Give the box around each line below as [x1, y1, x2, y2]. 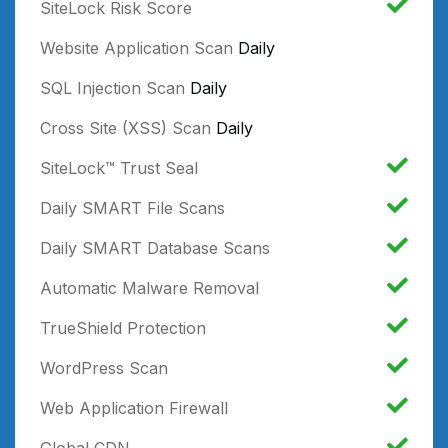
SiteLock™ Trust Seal [40, 157, 198, 178]
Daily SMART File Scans [40, 197, 225, 218]
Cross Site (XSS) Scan [40, 117, 211, 138]
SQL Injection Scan [40, 77, 185, 98]
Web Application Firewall [40, 397, 228, 418]
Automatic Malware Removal [40, 277, 259, 298]
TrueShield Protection [40, 317, 206, 338]
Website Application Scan [40, 37, 233, 58]
